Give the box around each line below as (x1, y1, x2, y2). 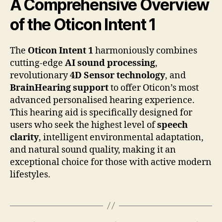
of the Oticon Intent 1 (10, 14, 156, 34)
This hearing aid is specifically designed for (10, 107, 192, 118)
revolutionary (10, 69, 70, 81)
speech (157, 119, 188, 131)
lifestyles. (10, 168, 51, 180)
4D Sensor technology (70, 69, 165, 81)
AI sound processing (65, 57, 155, 69)
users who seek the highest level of (10, 119, 157, 131)
